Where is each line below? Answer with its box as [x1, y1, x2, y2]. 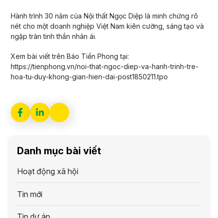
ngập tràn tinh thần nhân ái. [10, 32, 96, 41]
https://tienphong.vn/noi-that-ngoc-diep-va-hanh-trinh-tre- [10, 62, 199, 71]
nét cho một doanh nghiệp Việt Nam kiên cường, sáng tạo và [10, 22, 204, 31]
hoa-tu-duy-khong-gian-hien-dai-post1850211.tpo [10, 73, 168, 81]
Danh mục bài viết [17, 145, 101, 157]
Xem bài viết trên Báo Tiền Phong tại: [10, 52, 129, 61]
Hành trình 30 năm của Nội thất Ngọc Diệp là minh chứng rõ [10, 12, 198, 20]
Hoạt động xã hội [17, 166, 78, 177]
